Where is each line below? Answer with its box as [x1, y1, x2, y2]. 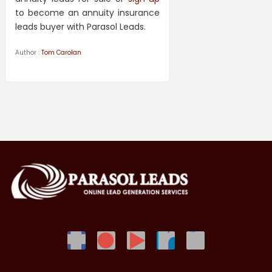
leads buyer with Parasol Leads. [15, 20, 146, 33]
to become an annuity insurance [15, 6, 160, 19]
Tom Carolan [41, 47, 85, 57]
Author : [15, 47, 41, 57]
